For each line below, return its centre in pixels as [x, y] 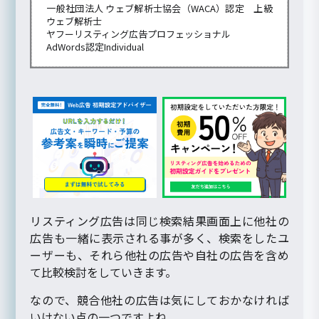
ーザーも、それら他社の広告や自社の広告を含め [159, 255]
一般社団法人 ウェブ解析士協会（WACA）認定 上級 [159, 9]
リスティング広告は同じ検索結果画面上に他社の [159, 220]
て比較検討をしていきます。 [104, 272]
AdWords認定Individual [95, 47]
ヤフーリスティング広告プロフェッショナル [139, 34]
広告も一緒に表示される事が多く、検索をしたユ [159, 237]
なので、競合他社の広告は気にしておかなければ [159, 299]
